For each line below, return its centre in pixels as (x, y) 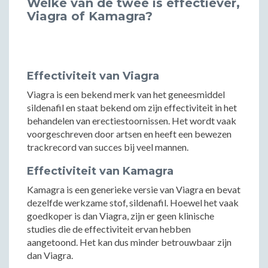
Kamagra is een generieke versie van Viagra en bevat (134, 189)
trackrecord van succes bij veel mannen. (108, 147)
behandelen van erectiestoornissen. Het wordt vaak (132, 121)
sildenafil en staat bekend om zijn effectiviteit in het (132, 107)
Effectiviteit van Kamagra (100, 171)
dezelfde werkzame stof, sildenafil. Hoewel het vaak (133, 202)
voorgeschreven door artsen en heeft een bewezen (129, 134)
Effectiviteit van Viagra (93, 76)
